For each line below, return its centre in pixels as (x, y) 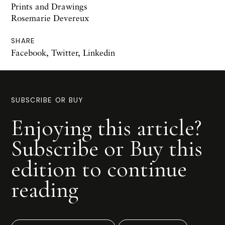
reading (45, 189)
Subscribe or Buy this (107, 148)
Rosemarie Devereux (50, 18)
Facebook (29, 52)
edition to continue (99, 168)
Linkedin (99, 52)
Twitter (65, 52)
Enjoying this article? (106, 127)
